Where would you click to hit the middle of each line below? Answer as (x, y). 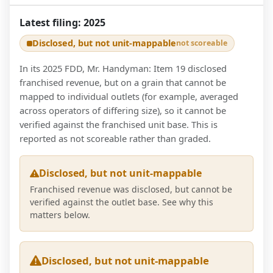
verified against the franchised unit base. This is (119, 125)
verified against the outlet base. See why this (122, 202)
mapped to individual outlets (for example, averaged (129, 97)
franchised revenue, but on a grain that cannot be (123, 83)
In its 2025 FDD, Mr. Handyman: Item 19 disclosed (123, 69)
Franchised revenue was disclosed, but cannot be (131, 190)
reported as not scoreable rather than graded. (115, 139)
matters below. (60, 215)
